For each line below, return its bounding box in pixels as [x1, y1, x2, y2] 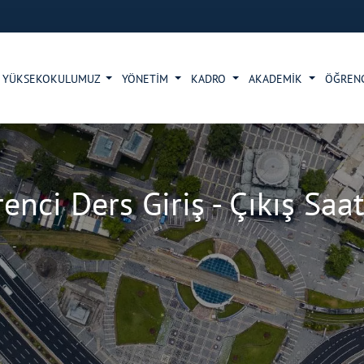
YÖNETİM [122, 71, 172, 86]
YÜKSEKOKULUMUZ [2, 71, 103, 86]
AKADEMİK [249, 71, 306, 86]
